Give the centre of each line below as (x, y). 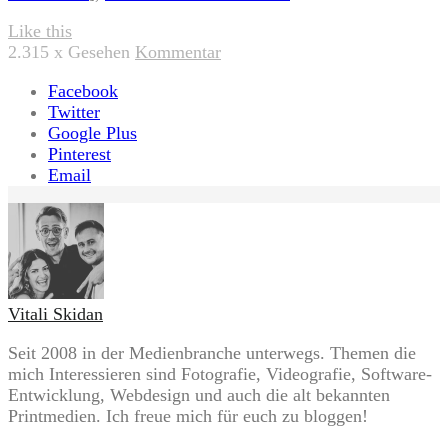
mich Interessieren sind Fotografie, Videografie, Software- (220, 374)
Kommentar (178, 52)
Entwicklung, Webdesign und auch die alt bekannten (199, 395)
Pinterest (79, 153)
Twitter (74, 111)
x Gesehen (92, 52)
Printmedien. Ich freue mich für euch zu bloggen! (188, 416)
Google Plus (92, 132)
